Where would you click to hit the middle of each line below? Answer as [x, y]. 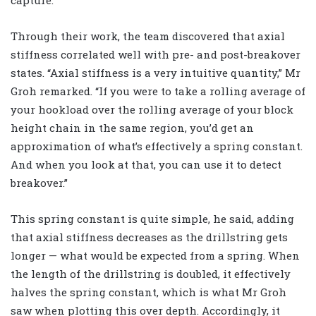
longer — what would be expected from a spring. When [155, 255]
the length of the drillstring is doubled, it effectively [151, 273]
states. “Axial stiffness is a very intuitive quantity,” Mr [156, 72]
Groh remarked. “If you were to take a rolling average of [158, 91]
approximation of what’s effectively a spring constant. [157, 146]
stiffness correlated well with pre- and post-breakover [156, 54]
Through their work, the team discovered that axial [148, 36]
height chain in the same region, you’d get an [132, 127]
